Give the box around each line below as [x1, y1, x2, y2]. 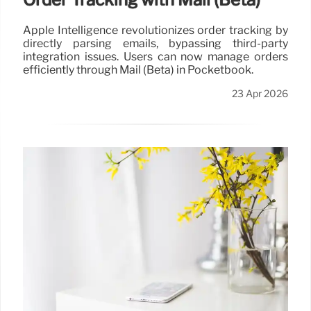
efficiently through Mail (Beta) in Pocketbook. [23, 63, 253, 77]
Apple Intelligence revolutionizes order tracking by [23, 24, 288, 37]
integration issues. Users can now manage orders [23, 50, 288, 64]
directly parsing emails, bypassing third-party [23, 37, 288, 51]
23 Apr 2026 [232, 87, 288, 101]
